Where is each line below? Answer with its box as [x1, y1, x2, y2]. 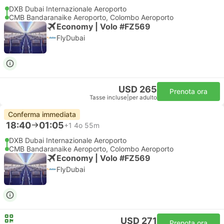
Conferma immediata [8, 110, 76, 118]
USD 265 [118, 84, 157, 94]
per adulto [129, 94, 157, 101]
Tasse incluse [89, 94, 127, 101]
